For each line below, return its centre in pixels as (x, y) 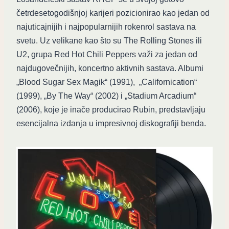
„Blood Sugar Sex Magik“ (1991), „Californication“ (107, 82)
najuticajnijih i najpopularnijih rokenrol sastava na (106, 27)
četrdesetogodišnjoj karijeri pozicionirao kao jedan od (113, 13)
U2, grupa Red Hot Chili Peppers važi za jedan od (107, 55)
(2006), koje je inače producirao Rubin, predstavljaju (111, 110)
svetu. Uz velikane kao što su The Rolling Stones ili (109, 41)
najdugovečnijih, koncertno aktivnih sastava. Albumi (110, 68)
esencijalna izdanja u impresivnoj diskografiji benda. (111, 124)
